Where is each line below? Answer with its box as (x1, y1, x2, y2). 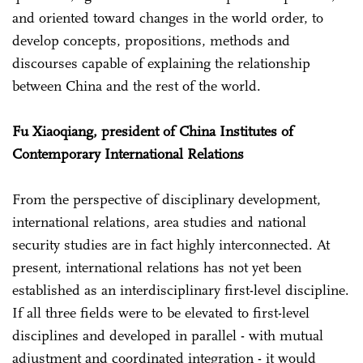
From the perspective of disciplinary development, (12, 190, 321, 208)
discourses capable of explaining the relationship (12, 53, 310, 72)
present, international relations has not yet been (12, 258, 301, 276)
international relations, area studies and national (12, 212, 306, 231)
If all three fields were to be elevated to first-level (12, 303, 310, 322)
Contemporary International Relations (12, 144, 248, 163)
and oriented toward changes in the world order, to (12, 8, 323, 27)
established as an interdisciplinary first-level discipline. (12, 280, 349, 299)
